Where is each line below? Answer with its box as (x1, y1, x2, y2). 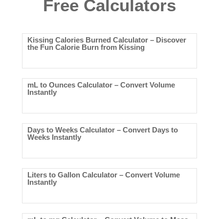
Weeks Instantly (27, 133, 81, 142)
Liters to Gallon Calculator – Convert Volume (27, 171, 180, 179)
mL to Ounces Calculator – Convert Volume (27, 81, 175, 89)
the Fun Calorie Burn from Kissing (27, 43, 145, 52)
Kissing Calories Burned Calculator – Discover (27, 36, 186, 44)
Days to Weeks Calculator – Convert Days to (27, 126, 178, 134)
